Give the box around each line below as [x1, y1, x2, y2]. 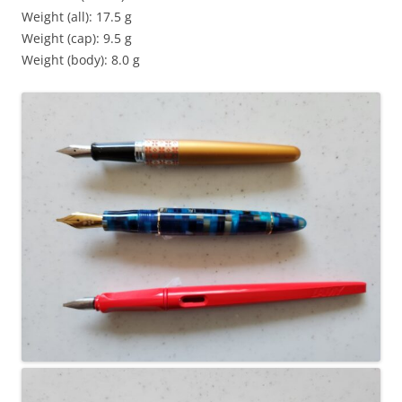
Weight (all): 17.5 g [22, 7, 132, 25]
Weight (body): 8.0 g [22, 50, 140, 68]
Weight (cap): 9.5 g [22, 29, 132, 47]
